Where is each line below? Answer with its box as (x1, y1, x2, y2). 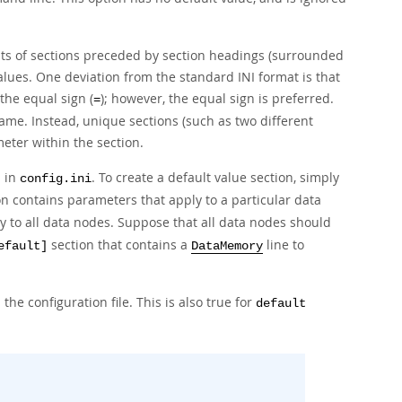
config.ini (20, 172, 92, 186)
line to (263, 236, 304, 253)
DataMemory (191, 240, 263, 253)
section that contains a (48, 236, 191, 253)
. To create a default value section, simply (92, 169, 339, 186)
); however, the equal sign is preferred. (100, 90, 334, 107)
